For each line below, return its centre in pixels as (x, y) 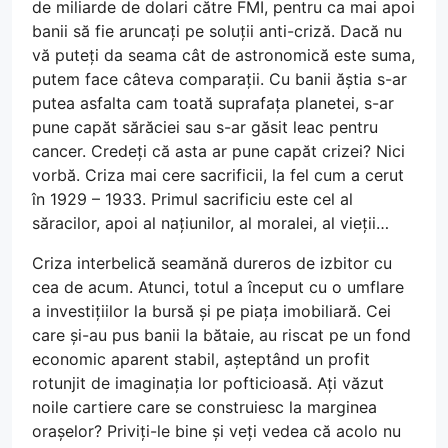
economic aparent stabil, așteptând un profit (201, 359)
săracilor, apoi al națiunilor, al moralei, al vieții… (210, 223)
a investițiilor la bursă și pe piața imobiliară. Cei (211, 311)
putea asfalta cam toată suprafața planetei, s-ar (213, 103)
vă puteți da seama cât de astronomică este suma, (223, 55)
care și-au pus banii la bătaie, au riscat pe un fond (221, 335)
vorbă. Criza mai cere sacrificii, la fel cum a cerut (218, 175)
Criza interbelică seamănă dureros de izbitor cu (212, 263)
